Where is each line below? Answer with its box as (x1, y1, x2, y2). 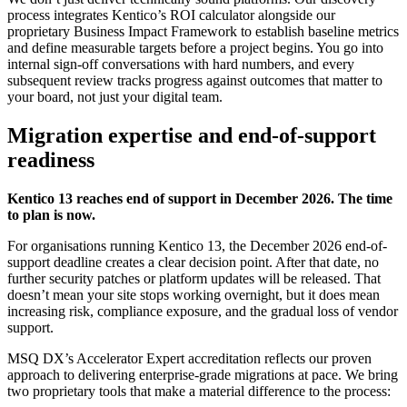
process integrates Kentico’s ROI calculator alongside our (7, 7, 335, 24)
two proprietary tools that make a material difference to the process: (7, 382, 391, 399)
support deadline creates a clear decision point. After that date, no (7, 253, 379, 270)
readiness (7, 147, 94, 172)
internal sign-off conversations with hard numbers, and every (7, 56, 354, 73)
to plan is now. (7, 206, 95, 223)
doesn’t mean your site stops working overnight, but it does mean (7, 286, 380, 303)
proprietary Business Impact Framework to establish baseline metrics (7, 24, 399, 40)
